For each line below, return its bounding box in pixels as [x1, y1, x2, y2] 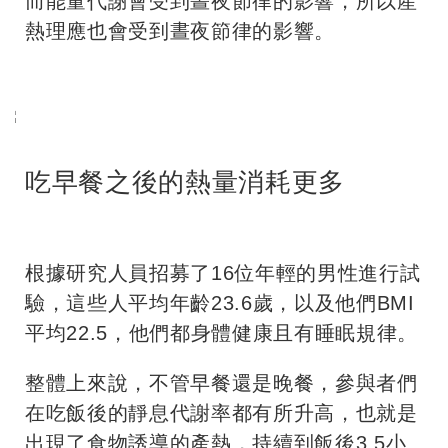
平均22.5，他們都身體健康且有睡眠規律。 [25, 322, 418, 345]
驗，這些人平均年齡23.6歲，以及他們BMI [25, 292, 415, 315]
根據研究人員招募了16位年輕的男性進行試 [25, 262, 421, 285]
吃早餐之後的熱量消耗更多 [25, 167, 345, 198]
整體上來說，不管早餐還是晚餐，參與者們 [25, 372, 418, 395]
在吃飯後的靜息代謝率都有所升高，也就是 [25, 402, 418, 425]
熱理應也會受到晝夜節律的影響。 [25, 20, 335, 43]
